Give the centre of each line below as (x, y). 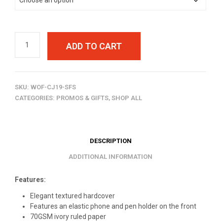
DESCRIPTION (110, 141)
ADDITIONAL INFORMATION (110, 157)
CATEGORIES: (36, 98)
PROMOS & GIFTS (82, 98)
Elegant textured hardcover (72, 196)
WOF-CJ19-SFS (53, 87)
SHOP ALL (127, 98)
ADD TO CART (94, 46)
